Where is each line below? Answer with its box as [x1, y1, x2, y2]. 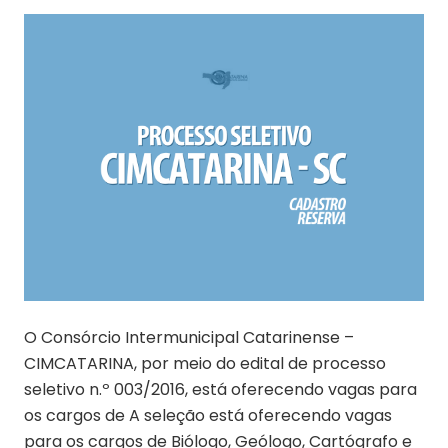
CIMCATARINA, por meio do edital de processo [24, 351, 386, 375]
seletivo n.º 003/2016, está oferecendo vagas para [24, 377, 417, 401]
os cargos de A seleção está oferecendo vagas [24, 403, 392, 427]
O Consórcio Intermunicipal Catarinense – [24, 325, 354, 349]
